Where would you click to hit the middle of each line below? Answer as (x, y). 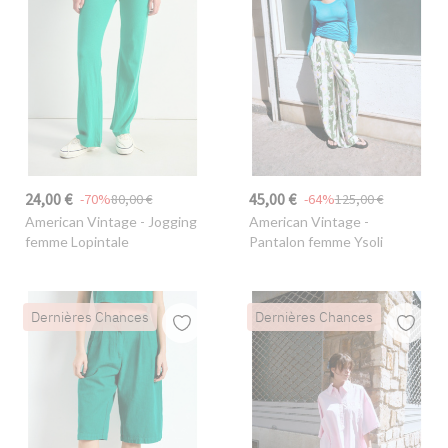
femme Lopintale (76, 242)
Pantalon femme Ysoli (315, 242)
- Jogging (166, 222)
